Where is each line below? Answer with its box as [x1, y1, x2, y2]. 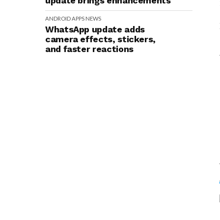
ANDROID [45, 15, 71, 22]
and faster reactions [45, 44, 134, 54]
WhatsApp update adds [45, 24, 145, 34]
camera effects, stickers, [45, 34, 156, 44]
